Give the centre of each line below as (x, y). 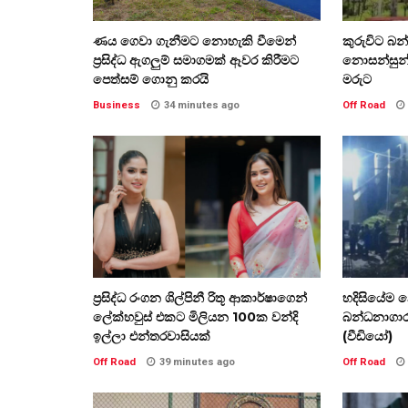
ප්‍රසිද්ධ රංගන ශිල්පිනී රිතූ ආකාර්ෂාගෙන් (200, 297)
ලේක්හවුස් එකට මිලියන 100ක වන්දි (195, 316)
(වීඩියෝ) (367, 336)
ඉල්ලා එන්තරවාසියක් (152, 336)
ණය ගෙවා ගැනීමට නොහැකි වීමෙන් (194, 41)
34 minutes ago (202, 105)
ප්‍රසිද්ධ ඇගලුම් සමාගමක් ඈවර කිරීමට (196, 60)
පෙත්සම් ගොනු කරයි (151, 79)
